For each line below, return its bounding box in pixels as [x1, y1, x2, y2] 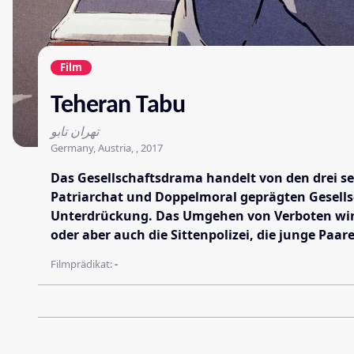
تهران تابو [51, 122, 99, 140]
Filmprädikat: [51, 256, 115, 271]
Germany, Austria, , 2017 [51, 140, 163, 155]
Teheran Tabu [51, 92, 185, 119]
